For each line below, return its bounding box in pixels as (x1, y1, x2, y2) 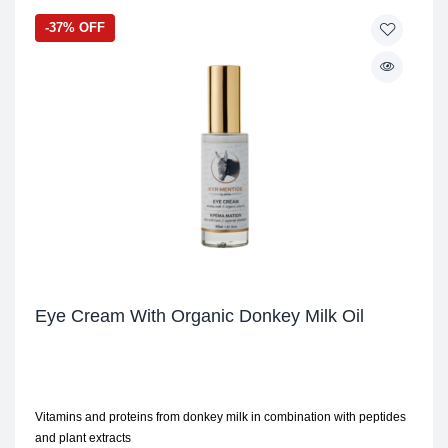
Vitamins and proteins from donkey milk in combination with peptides (35, 410, 406, 424)
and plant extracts (35, 431, 131, 445)
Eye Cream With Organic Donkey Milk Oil (35, 306, 364, 326)
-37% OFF (45, 20, 105, 35)
